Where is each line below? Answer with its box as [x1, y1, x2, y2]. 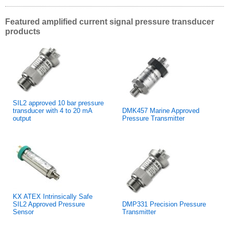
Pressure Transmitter [122, 114, 185, 122]
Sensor [13, 208, 34, 216]
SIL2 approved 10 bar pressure [13, 99, 104, 107]
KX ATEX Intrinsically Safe [13, 192, 93, 200]
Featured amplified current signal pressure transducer [5, 17, 214, 26]
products [5, 27, 40, 36]
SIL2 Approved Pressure [13, 200, 85, 208]
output [13, 114, 31, 122]
